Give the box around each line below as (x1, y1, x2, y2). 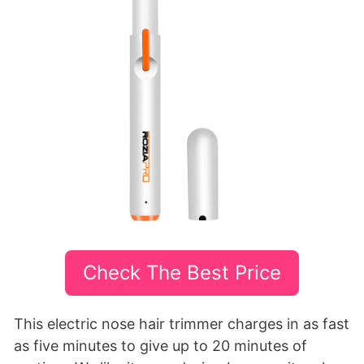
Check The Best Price (83, 261, 281, 285)
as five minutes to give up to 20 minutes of (14, 337, 307, 355)
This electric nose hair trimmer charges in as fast (14, 315, 349, 333)
